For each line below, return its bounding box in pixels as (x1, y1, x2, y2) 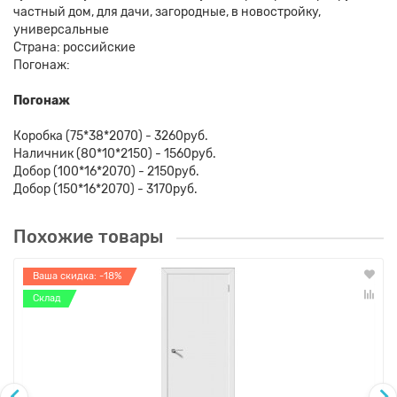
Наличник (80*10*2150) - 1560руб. (13, 146, 216, 162)
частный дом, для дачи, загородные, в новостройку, (13, 4, 321, 20)
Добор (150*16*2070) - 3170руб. (13, 182, 198, 198)
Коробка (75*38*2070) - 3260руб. (13, 128, 208, 144)
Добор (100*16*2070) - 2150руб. (13, 164, 199, 180)
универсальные (13, 22, 109, 38)
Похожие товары (13, 227, 163, 248)
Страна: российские (13, 40, 136, 56)
